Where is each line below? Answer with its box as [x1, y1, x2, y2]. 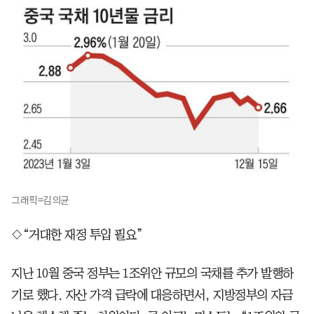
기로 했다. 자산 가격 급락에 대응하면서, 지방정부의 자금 [11, 288, 292, 301]
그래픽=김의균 [11, 193, 69, 207]
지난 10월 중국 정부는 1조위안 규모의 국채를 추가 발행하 [11, 266, 294, 280]
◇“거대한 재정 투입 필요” [11, 228, 144, 241]
